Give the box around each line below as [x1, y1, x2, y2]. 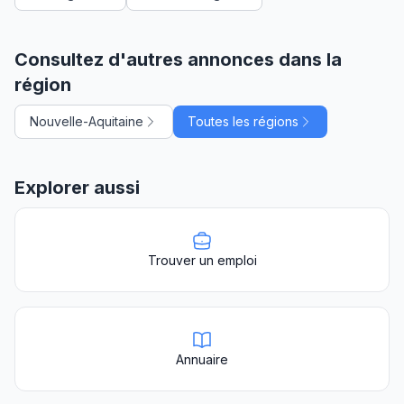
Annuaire [176, 351, 228, 367]
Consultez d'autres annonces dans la [14, 48, 342, 70]
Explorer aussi [14, 176, 140, 198]
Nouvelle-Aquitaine [30, 113, 143, 129]
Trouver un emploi [147, 252, 257, 268]
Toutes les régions [188, 113, 298, 129]
